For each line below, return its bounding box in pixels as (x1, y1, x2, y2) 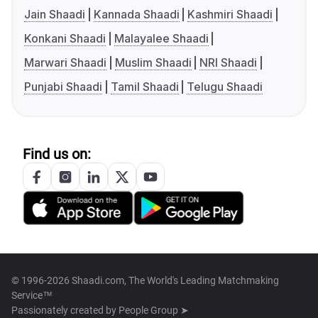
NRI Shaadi (199, 55, 258, 70)
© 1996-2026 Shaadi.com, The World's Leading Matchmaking (11, 274, 279, 286)
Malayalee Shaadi (114, 31, 209, 45)
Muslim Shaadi (114, 55, 192, 70)
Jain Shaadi (24, 6, 85, 21)
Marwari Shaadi (24, 55, 106, 70)
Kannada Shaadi (93, 6, 180, 21)
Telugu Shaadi (187, 79, 263, 94)
